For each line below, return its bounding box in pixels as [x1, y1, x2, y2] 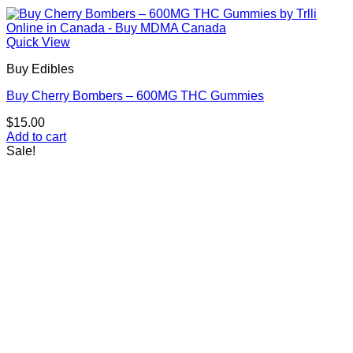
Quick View [6, 35, 70, 50]
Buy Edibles [6, 62, 74, 76]
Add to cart [6, 130, 66, 144]
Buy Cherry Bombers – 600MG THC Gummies [6, 89, 264, 103]
